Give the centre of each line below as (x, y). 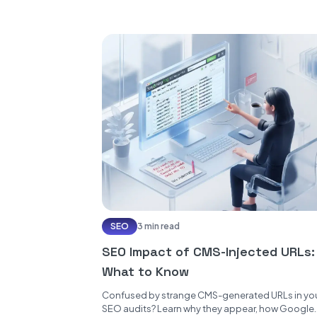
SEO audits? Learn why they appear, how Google (208, 309)
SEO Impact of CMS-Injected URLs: (208, 252)
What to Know (145, 271)
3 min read (158, 226)
